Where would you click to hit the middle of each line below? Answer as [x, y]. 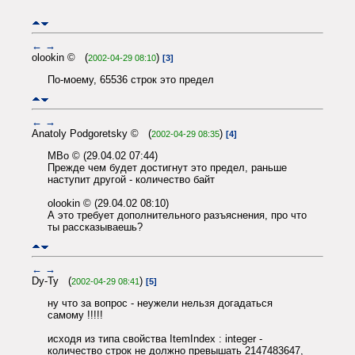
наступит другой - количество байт [131, 180]
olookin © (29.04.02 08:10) [108, 204]
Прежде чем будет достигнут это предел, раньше [167, 168]
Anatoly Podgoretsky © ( [92, 133]
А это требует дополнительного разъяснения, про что [177, 216]
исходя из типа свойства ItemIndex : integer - [155, 339]
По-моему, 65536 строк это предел [131, 80]
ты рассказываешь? [95, 227]
